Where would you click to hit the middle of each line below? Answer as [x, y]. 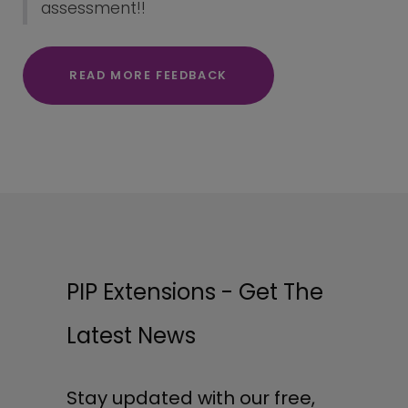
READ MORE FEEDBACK [148, 76]
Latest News [131, 336]
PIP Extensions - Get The [195, 292]
